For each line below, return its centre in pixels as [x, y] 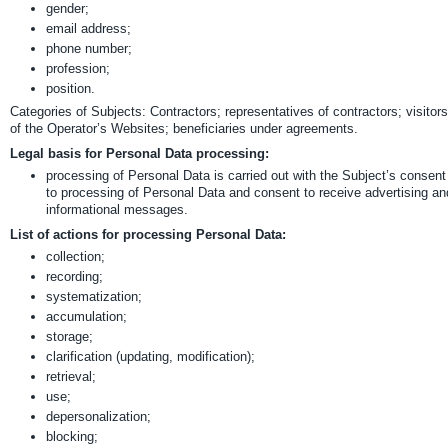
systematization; [94, 296]
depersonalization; [98, 416]
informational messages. [117, 209]
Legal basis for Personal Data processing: [139, 153]
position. [70, 88]
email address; [88, 28]
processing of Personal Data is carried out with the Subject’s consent [246, 175]
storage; [69, 336]
